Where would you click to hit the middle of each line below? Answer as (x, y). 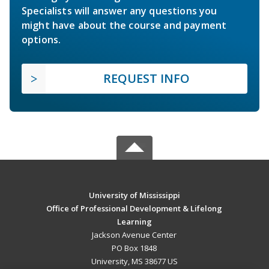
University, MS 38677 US (134, 261)
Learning (134, 222)
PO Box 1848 (134, 248)
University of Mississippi (134, 195)
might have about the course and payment (124, 26)
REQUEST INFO (147, 79)
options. (41, 40)
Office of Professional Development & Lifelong (134, 209)
